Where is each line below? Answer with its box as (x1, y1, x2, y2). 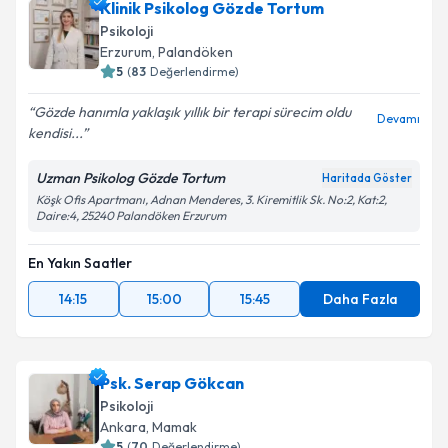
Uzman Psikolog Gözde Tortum (36, 169, 225, 187)
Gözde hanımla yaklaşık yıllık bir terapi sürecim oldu (34, 103, 351, 121)
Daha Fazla (322, 290, 398, 308)
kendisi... (28, 124, 82, 142)
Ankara (100, 418, 146, 436)
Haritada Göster (322, 171, 412, 185)
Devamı (377, 111, 420, 126)
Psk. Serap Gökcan (100, 373, 244, 393)
